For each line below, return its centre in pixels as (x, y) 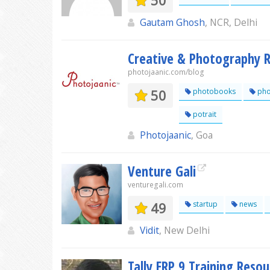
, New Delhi (184, 230)
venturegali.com (155, 185)
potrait (204, 114)
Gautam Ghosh (172, 22)
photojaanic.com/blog (166, 72)
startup (204, 204)
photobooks (213, 91)
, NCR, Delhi (231, 22)
